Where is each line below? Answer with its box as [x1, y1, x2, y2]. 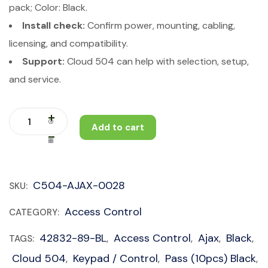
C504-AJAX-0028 [33, 178, 125, 193]
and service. [9, 73, 61, 86]
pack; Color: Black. [9, 1, 87, 14]
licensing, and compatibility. [9, 37, 128, 50]
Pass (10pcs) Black [165, 251, 256, 266]
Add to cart [92, 121, 144, 133]
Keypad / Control [73, 251, 158, 266]
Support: [22, 55, 65, 68]
